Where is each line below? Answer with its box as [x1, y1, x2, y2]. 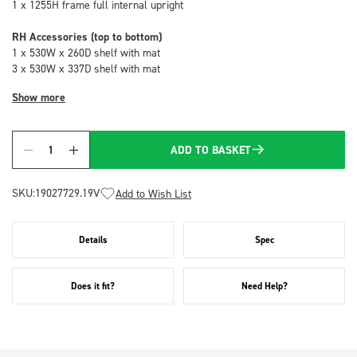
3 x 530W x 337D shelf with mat [12, 61, 160, 75]
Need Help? [241, 279, 288, 292]
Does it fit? [71, 279, 115, 292]
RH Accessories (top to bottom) [12, 29, 162, 44]
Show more [12, 90, 65, 104]
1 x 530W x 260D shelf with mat [12, 45, 160, 59]
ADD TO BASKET [171, 143, 251, 157]
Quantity [40, 150, 84, 167]
